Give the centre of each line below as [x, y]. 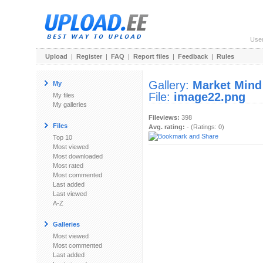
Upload [56, 56]
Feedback [193, 56]
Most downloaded [78, 156]
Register [89, 56]
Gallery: [171, 85]
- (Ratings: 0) [205, 127]
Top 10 [63, 137]
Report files [151, 56]
